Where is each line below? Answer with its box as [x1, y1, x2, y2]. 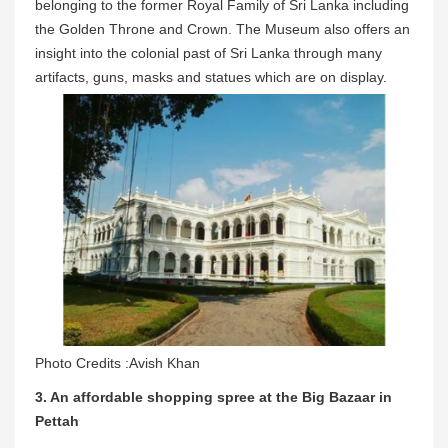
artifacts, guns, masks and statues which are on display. [35, 68, 387, 85]
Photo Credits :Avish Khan [35, 354, 200, 371]
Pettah [35, 412, 79, 429]
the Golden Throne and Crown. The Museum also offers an [35, 20, 410, 37]
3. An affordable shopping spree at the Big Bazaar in [35, 388, 392, 405]
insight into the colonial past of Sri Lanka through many [35, 44, 382, 61]
